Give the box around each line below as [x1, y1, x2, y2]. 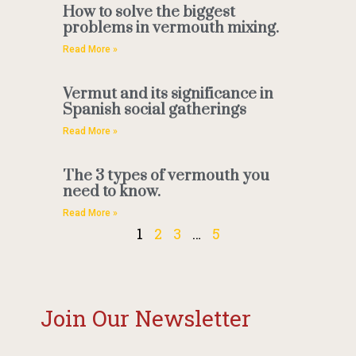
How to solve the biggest [62, 2, 235, 23]
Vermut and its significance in [62, 84, 273, 105]
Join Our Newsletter [41, 304, 252, 334]
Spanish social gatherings [62, 100, 246, 121]
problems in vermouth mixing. [62, 18, 279, 39]
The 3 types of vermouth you [62, 166, 269, 187]
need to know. [62, 182, 161, 203]
